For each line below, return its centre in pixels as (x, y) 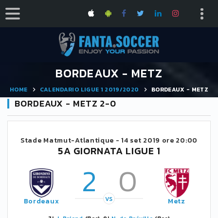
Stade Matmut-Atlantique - (71, 140)
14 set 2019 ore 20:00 (159, 140)
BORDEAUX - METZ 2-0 (66, 103)
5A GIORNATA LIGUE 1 (109, 151)
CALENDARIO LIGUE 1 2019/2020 (89, 89)
